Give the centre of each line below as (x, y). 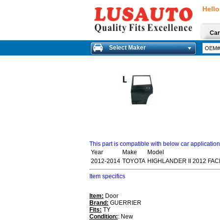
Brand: (99, 203)
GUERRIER (125, 203)
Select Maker (127, 48)
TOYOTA (134, 161)
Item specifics (107, 176)
